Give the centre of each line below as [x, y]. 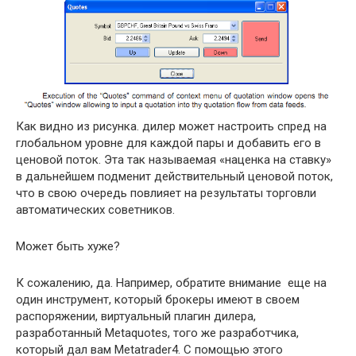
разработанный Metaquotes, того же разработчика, [157, 333]
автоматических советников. [95, 209]
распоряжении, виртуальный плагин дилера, [136, 316]
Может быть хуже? [68, 246]
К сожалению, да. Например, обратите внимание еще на [171, 282]
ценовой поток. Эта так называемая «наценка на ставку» [174, 159]
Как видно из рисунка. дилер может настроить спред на [171, 126]
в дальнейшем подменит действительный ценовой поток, [174, 176]
